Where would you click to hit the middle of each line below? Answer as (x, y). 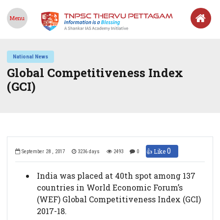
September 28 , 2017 (43, 152)
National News (31, 57)
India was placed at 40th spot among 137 (116, 175)
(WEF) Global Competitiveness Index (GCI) (119, 199)
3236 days (88, 152)
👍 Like (156, 151)
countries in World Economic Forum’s (110, 187)
